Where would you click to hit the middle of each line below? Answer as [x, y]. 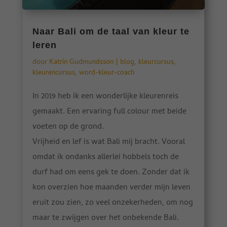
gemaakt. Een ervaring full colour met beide [109, 112]
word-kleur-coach [107, 73]
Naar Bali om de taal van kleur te [111, 32]
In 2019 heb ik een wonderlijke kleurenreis [105, 97]
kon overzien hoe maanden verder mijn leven [111, 188]
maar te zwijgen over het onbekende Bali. [105, 219]
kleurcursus [156, 63]
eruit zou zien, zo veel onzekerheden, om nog [112, 203]
